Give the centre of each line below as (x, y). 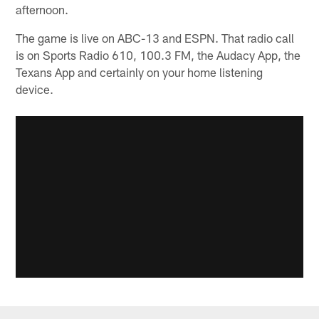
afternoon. (42, 10)
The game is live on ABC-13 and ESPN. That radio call (155, 38)
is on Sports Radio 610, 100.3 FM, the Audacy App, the (158, 55)
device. (35, 89)
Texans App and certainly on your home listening (140, 72)
